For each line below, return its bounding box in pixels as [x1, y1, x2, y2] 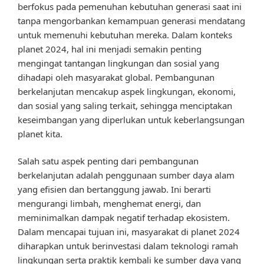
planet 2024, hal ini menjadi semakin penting [18, 42, 202, 55]
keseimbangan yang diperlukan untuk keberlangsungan [18, 113, 245, 126]
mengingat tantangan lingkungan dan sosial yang [18, 57, 219, 69]
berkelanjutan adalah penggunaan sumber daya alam [18, 169, 235, 181]
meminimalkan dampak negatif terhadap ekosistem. [18, 212, 230, 224]
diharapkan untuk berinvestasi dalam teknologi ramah [18, 240, 238, 252]
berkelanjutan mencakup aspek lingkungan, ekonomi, [18, 85, 236, 97]
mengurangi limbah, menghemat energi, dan [18, 197, 201, 210]
